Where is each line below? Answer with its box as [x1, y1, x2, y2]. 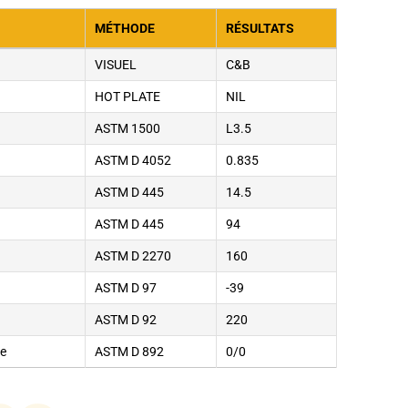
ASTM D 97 [95, 280, 158, 296]
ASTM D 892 [95, 344, 165, 360]
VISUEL [95, 57, 138, 73]
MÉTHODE [95, 21, 156, 36]
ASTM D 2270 [95, 249, 172, 264]
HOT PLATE [95, 89, 161, 105]
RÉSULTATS [226, 21, 295, 36]
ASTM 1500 [95, 121, 161, 137]
